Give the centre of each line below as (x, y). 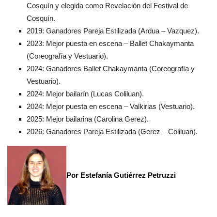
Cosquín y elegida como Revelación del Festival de (107, 6)
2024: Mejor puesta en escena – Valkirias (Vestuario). (111, 107)
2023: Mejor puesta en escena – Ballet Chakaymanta (110, 44)
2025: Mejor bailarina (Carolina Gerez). (88, 119)
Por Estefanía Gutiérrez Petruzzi (121, 175)
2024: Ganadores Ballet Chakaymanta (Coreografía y (111, 69)
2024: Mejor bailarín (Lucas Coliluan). (85, 94)
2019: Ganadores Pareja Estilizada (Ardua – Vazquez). (113, 31)
